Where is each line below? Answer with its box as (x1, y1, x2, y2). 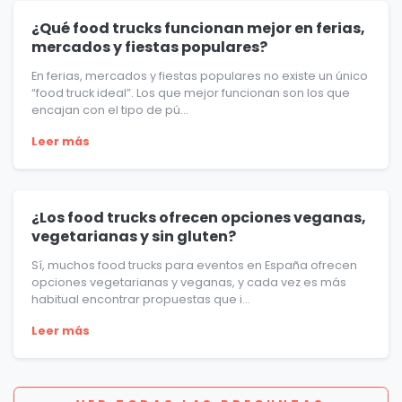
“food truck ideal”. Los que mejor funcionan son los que (31, 85, 350, 101)
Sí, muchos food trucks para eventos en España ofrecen (31, 258, 357, 274)
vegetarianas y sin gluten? (31, 226, 236, 248)
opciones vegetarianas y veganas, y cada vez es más (31, 275, 346, 291)
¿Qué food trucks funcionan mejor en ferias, (31, 18, 365, 39)
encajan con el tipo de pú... (31, 102, 188, 118)
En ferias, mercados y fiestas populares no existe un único (31, 68, 368, 84)
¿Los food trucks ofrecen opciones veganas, (31, 207, 366, 229)
